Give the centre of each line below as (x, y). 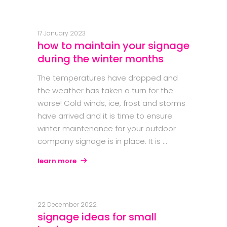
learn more (57, 161)
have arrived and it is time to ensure (105, 116)
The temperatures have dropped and (108, 78)
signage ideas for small (97, 217)
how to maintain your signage (113, 46)
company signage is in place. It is (100, 141)
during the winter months (101, 59)
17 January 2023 (62, 33)
